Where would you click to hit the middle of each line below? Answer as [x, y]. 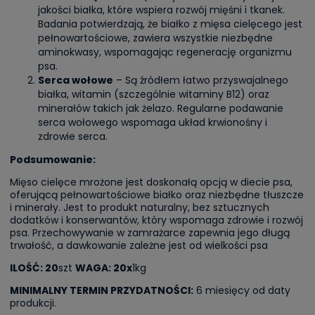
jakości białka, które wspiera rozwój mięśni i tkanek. [161, 9]
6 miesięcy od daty [242, 290]
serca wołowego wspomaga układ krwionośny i [153, 122]
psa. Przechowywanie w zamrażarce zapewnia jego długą [150, 232]
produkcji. [33, 303]
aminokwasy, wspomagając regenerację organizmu [165, 52]
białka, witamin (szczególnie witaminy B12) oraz [154, 94]
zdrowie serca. [73, 136]
